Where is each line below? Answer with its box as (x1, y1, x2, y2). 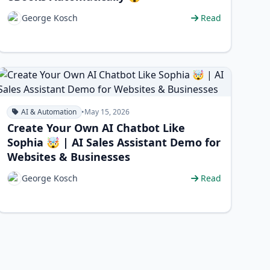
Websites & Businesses (7, 149, 130, 164)
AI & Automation (20, 107, 77, 117)
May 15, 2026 (84, 107, 130, 117)
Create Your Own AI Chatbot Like (7, 121, 185, 135)
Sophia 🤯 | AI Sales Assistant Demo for (7, 135, 221, 149)
